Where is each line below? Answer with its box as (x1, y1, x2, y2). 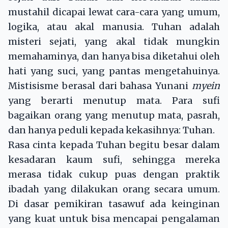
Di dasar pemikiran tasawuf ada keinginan (8, 198, 220, 210)
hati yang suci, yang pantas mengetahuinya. (8, 65, 220, 77)
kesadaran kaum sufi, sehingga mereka (8, 154, 220, 166)
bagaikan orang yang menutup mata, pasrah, (8, 109, 220, 122)
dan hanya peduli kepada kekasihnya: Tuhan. (8, 124, 215, 136)
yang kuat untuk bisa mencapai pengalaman (8, 213, 220, 225)
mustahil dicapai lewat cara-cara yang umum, (8, 6, 220, 18)
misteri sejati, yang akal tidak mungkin (8, 36, 220, 48)
